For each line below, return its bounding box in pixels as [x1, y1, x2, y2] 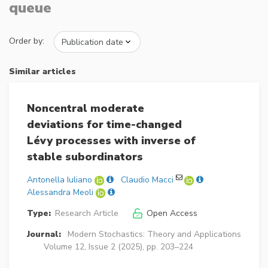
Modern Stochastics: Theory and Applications [67, 229, 241, 240]
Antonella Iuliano [27, 174, 92, 186]
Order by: [9, 35, 44, 47]
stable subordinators [27, 150, 143, 165]
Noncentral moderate [27, 101, 144, 116]
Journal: [27, 229, 61, 240]
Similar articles [9, 66, 76, 78]
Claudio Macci [121, 174, 173, 186]
